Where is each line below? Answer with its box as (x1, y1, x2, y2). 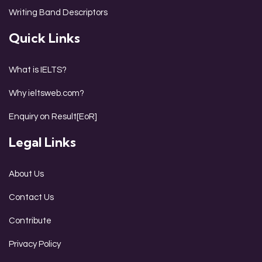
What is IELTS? (9, 65, 67, 75)
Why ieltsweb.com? (9, 89, 84, 98)
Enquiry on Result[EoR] (9, 112, 97, 122)
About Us (9, 170, 44, 179)
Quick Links (9, 30, 80, 47)
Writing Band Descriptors (9, 8, 108, 18)
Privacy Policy (9, 240, 61, 249)
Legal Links (9, 134, 76, 151)
